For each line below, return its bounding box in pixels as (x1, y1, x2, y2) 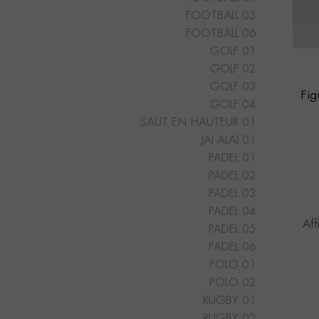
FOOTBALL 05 (185, 10, 256, 22)
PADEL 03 (208, 188, 256, 200)
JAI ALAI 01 (199, 135, 256, 147)
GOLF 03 (209, 81, 256, 93)
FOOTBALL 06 (185, 28, 256, 40)
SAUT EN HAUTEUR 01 (140, 117, 256, 129)
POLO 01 (209, 259, 256, 271)
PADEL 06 (208, 241, 256, 253)
